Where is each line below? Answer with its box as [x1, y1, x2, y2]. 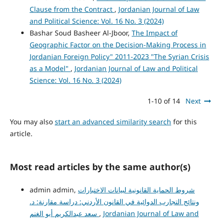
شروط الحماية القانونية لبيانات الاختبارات [77, 184, 195, 194]
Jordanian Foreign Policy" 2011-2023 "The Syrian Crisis [29, 51, 209, 61]
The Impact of [131, 28, 178, 37]
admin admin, [29, 184, 78, 194]
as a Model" [29, 63, 71, 73]
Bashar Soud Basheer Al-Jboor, [29, 28, 132, 37]
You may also [9, 116, 55, 126]
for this [171, 116, 197, 126]
